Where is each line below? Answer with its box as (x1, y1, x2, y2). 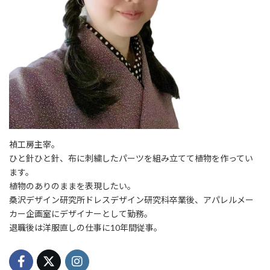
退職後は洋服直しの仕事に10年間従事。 (9, 222, 162, 233)
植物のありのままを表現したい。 (9, 181, 136, 192)
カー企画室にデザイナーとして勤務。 (9, 209, 152, 219)
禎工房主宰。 (9, 139, 60, 150)
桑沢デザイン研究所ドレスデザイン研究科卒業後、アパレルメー (9, 195, 254, 206)
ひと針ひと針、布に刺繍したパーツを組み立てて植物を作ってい (9, 153, 253, 164)
